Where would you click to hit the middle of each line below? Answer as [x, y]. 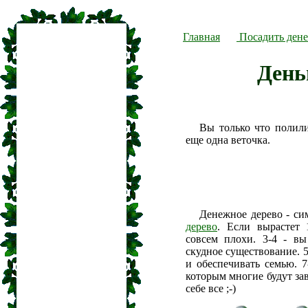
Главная [201, 37]
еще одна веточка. [228, 140]
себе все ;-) [211, 288]
